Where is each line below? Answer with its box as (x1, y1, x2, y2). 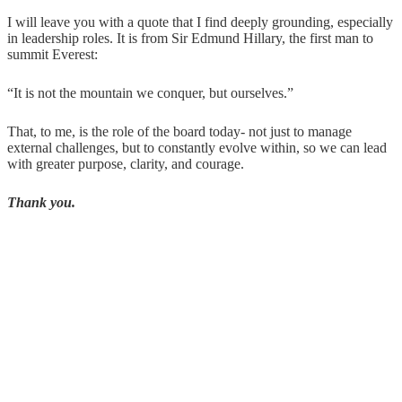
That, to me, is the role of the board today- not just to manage (7, 124, 352, 140)
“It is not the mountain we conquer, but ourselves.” (7, 85, 293, 101)
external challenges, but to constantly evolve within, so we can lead (7, 140, 387, 156)
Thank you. (7, 195, 75, 211)
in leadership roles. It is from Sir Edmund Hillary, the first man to (7, 31, 373, 47)
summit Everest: (7, 47, 98, 63)
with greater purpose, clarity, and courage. (7, 156, 244, 172)
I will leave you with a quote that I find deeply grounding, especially (7, 14, 393, 31)
